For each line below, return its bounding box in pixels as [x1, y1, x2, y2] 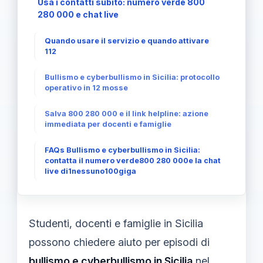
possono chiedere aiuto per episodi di [29, 236, 210, 248]
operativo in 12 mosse [45, 83, 128, 92]
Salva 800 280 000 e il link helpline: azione [45, 109, 208, 118]
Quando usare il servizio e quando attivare [45, 36, 209, 45]
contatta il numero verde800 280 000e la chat [45, 156, 221, 165]
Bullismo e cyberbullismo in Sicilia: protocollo [45, 73, 220, 82]
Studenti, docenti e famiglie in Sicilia [29, 217, 203, 230]
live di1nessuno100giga [45, 167, 136, 176]
